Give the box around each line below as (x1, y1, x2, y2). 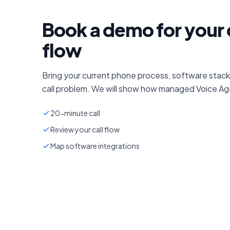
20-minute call (50, 108, 100, 118)
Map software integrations (50, 141, 140, 150)
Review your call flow (50, 124, 120, 134)
